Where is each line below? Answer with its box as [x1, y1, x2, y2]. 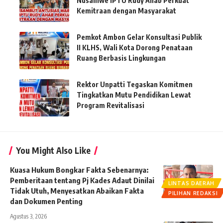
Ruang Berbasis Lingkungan [77, 54, 166, 63]
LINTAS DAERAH [168, 180, 215, 187]
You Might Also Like [16, 145, 91, 156]
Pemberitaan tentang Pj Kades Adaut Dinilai [10, 176, 154, 185]
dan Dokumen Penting [10, 197, 83, 206]
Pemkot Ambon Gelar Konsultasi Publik [77, 33, 202, 42]
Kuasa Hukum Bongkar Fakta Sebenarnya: [10, 165, 148, 175]
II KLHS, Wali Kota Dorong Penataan [77, 43, 193, 52]
